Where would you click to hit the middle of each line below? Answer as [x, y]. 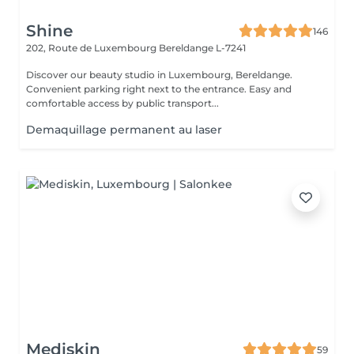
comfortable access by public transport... [122, 103]
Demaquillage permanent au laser [124, 130]
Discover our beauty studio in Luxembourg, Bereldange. [159, 75]
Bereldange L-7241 [202, 48]
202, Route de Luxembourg [92, 48]
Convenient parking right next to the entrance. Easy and [159, 89]
